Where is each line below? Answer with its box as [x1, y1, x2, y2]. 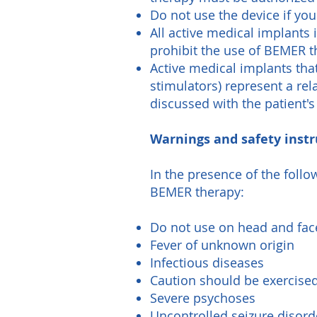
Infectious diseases [150, 254, 264, 271]
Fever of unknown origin [150, 236, 294, 253]
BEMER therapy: [150, 183, 244, 200]
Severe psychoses [150, 289, 255, 306]
